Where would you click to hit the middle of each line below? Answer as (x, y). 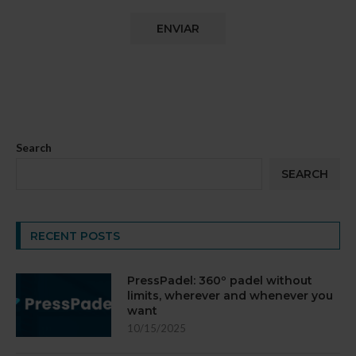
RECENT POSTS (75, 236)
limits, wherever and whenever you (230, 295)
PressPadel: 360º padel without (220, 280)
